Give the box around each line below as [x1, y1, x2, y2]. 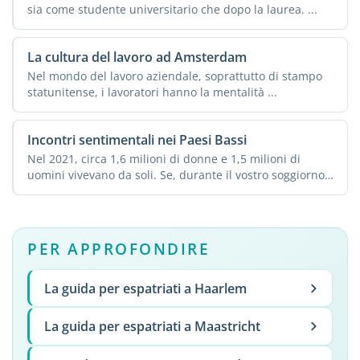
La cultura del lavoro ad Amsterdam [27, 48, 247, 67]
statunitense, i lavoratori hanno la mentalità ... [27, 84, 277, 100]
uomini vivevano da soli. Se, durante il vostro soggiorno [27, 167, 325, 183]
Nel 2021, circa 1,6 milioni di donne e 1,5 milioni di [27, 151, 301, 167]
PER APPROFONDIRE [27, 237, 211, 260]
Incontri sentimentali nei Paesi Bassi [27, 131, 247, 149]
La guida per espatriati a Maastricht [43, 317, 260, 336]
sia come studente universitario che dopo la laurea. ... [27, 2, 317, 18]
